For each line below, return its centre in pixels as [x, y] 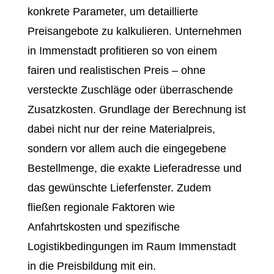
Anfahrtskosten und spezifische [103, 227]
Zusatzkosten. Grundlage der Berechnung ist [136, 109]
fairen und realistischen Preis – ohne [116, 70]
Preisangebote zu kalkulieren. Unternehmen [134, 31]
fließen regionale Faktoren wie [101, 207]
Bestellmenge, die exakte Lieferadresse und [134, 168]
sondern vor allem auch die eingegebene [127, 149]
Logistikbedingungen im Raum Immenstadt [131, 246]
